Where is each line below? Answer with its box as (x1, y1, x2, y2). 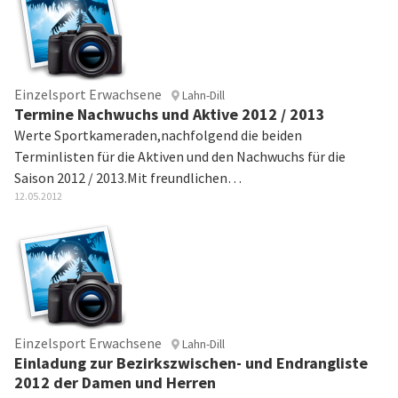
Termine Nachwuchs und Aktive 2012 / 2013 (14, 104, 325, 124)
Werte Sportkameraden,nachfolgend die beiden (14, 126, 302, 144)
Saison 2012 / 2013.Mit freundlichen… (14, 169, 242, 187)
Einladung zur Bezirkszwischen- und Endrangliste (14, 353, 368, 373)
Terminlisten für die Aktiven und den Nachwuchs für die (14, 147, 346, 165)
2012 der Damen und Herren (14, 372, 216, 393)
